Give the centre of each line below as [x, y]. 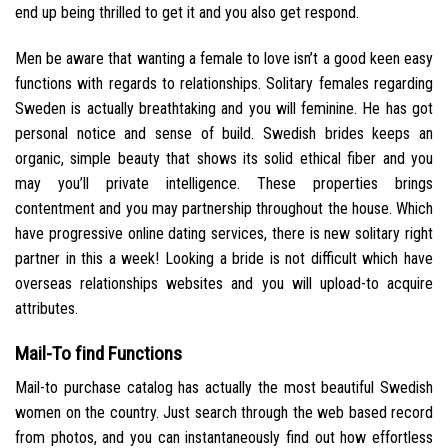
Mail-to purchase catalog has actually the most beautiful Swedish [224, 388]
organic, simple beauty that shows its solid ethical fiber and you [224, 158]
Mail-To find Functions [98, 353]
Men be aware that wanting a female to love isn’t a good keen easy [224, 58]
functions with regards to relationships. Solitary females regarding [224, 83]
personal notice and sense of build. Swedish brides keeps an [224, 133]
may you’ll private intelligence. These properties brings [224, 183]
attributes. [46, 308]
